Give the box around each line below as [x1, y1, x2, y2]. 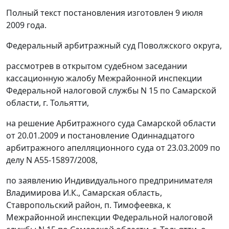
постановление [67, 130, 129, 142]
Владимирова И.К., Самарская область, [6, 187, 162, 199]
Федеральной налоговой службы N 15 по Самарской [6, 85, 216, 97]
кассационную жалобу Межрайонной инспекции [6, 73, 202, 84]
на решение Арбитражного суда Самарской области [6, 118, 216, 129]
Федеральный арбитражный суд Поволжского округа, [6, 40, 222, 52]
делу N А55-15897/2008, [6, 154, 98, 166]
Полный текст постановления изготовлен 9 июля [6, 7, 203, 19]
